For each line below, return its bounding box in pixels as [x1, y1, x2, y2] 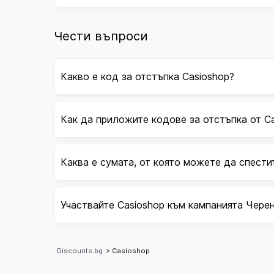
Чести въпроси [54, 29, 148, 44]
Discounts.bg [57, 246, 103, 256]
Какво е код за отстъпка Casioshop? [61, 70, 234, 83]
